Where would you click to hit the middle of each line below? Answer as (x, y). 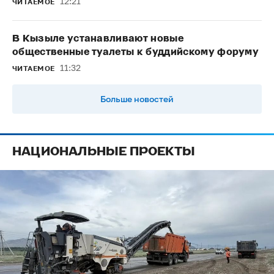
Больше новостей (137, 98)
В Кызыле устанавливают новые (98, 39)
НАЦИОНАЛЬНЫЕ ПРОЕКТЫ (104, 151)
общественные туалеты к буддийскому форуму (136, 52)
